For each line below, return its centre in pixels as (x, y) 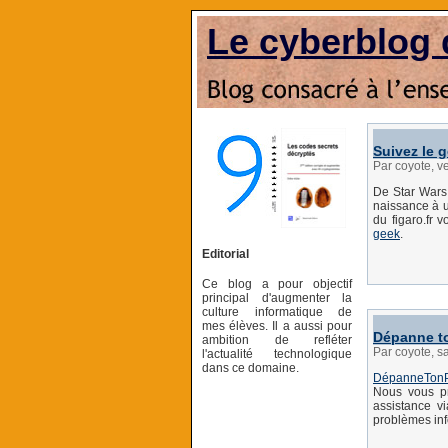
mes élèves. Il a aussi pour (277, 325)
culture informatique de (277, 311)
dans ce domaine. (250, 367)
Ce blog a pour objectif (277, 283)
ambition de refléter (277, 339)
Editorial (225, 253)
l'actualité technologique (277, 353)
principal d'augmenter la (277, 297)
